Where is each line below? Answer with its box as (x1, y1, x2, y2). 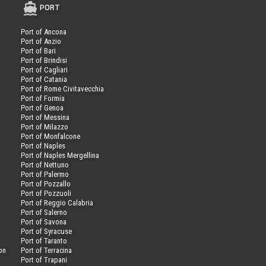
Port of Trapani (20, 255, 67, 264)
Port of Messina (20, 112, 69, 122)
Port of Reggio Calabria (20, 198, 93, 207)
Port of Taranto (20, 236, 67, 245)
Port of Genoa (20, 103, 64, 112)
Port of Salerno (20, 207, 67, 217)
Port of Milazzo (20, 122, 68, 131)
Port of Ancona (20, 27, 66, 36)
